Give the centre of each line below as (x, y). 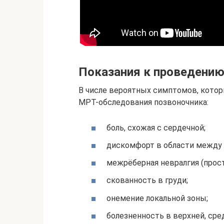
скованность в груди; (147, 180)
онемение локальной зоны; (157, 198)
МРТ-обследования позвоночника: (143, 102)
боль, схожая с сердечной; (156, 127)
